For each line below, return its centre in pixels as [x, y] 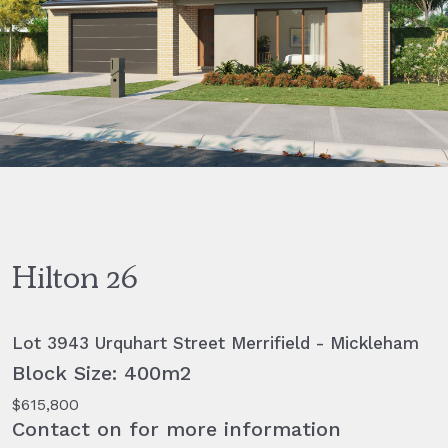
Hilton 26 [75, 281]
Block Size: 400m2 [101, 372]
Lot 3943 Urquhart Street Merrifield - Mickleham [215, 342]
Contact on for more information [176, 428]
